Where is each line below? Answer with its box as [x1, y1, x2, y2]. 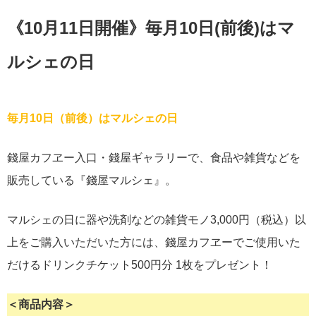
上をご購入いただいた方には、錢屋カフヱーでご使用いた [7, 236, 300, 248]
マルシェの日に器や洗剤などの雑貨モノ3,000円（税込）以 [7, 213, 306, 226]
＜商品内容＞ [7, 298, 75, 310]
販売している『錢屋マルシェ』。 [7, 174, 176, 186]
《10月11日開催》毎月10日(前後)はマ [7, 18, 295, 37]
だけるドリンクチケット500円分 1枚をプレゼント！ [7, 258, 272, 271]
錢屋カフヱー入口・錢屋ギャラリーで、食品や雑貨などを [7, 151, 300, 164]
